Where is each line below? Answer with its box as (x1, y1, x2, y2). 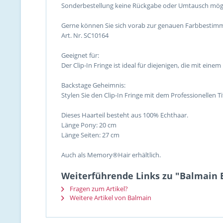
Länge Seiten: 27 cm (61, 130, 119, 139)
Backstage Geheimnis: (61, 81, 125, 90)
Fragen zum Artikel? (68, 184, 128, 193)
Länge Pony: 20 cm (61, 120, 116, 129)
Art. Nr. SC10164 (61, 31, 109, 40)
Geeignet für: (61, 51, 99, 60)
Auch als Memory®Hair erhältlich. (61, 150, 161, 159)
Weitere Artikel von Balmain (68, 193, 151, 202)
